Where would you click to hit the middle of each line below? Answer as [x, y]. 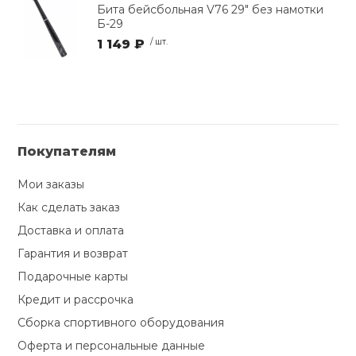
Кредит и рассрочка [76, 300]
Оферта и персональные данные [112, 346]
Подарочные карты [73, 277]
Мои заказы [51, 185]
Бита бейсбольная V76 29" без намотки [211, 9]
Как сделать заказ [69, 208]
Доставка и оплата [71, 231]
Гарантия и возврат [73, 254]
